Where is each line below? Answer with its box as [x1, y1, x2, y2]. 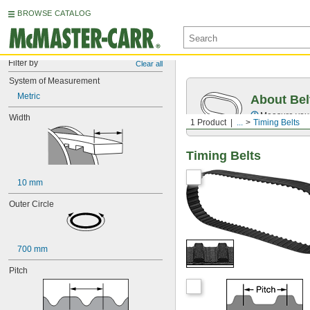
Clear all [136, 60, 163, 68]
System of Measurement [9, 76, 100, 86]
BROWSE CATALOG [17, 9, 92, 17]
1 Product [190, 118, 226, 127]
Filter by [8, 58, 38, 68]
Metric [17, 91, 40, 101]
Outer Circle [9, 199, 54, 209]
